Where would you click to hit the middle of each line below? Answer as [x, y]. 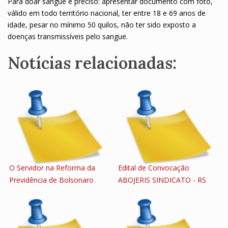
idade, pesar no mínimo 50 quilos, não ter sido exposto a [102, 25]
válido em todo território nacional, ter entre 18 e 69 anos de [107, 13]
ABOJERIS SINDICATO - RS [162, 180]
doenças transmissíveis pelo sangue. [68, 36]
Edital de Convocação [154, 168]
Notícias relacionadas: [92, 63]
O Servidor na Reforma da [52, 168]
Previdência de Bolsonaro [51, 180]
